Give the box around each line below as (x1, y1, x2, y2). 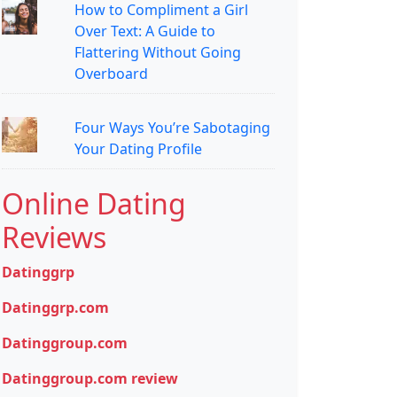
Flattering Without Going (74, 42, 241, 62)
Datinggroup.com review (2, 368, 178, 388)
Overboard (74, 63, 148, 83)
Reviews (2, 217, 106, 256)
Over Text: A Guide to (74, 20, 215, 41)
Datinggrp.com (2, 297, 109, 317)
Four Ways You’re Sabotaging (74, 117, 270, 137)
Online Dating (2, 183, 186, 222)
